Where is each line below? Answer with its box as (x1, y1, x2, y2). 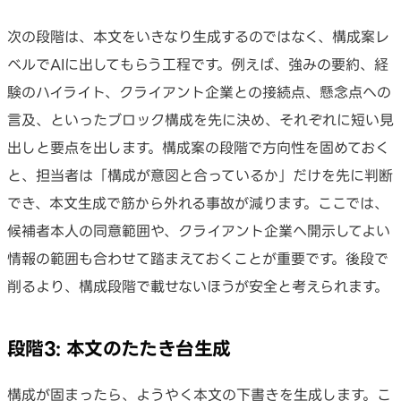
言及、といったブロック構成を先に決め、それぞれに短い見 (7, 111, 394, 128)
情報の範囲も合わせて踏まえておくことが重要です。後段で (7, 250, 388, 267)
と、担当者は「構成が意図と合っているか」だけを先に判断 (7, 166, 393, 183)
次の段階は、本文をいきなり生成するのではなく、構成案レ (7, 28, 389, 45)
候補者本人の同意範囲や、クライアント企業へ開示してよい (7, 222, 390, 239)
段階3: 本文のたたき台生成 (7, 338, 231, 359)
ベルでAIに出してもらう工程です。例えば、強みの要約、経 (7, 55, 388, 73)
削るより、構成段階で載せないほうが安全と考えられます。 (7, 277, 388, 294)
